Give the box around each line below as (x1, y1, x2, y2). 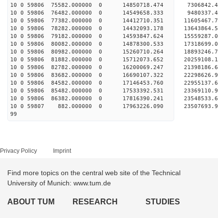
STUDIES (145, 198, 180, 206)
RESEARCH (73, 198, 118, 206)
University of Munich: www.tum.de (7, 179, 111, 187)
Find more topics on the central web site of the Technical (7, 169, 181, 177)
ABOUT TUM (7, 198, 54, 206)
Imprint (53, 147, 71, 154)
